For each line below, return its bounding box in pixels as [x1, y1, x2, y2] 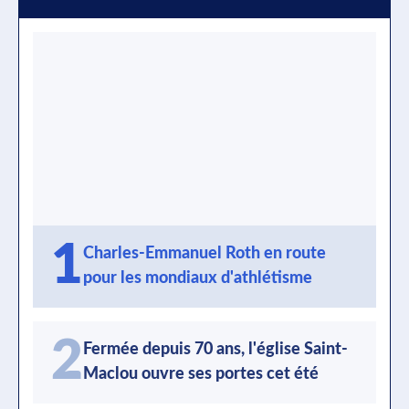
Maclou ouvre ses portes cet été [83, 365, 319, 383]
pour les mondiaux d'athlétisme [83, 269, 312, 287]
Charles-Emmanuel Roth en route [83, 245, 326, 262]
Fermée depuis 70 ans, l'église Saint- [83, 341, 348, 358]
